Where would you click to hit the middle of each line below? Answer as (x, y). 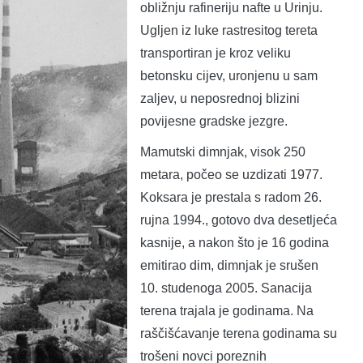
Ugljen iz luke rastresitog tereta (229, 30)
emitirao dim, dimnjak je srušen (229, 265)
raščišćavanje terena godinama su (239, 333)
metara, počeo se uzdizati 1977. (231, 174)
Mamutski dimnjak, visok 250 (223, 152)
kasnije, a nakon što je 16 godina (235, 242)
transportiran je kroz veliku (216, 53)
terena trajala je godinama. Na (227, 310)
